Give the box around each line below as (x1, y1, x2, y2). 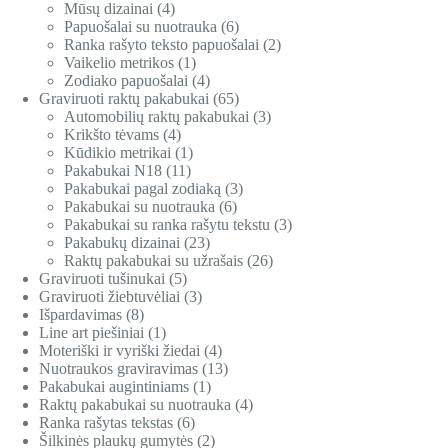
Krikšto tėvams (64, 126, 160, 144)
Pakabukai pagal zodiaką (64, 180, 222, 198)
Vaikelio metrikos (64, 54, 175, 72)
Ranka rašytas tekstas (39, 414, 174, 432)
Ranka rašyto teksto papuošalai (64, 36, 260, 54)
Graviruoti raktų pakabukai (39, 90, 210, 108)
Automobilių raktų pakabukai (64, 108, 250, 126)
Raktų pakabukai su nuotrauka (39, 396, 232, 414)
